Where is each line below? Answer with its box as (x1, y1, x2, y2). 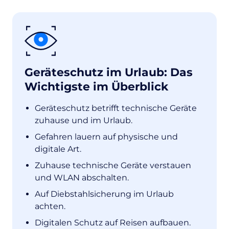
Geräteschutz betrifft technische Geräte (35, 103, 197, 113)
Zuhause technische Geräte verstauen (35, 161, 191, 170)
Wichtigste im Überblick (25, 80, 168, 94)
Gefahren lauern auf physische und (35, 132, 178, 142)
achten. (35, 201, 65, 211)
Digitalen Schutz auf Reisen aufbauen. (35, 218, 191, 227)
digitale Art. (35, 144, 81, 154)
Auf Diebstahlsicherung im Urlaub (35, 189, 174, 199)
